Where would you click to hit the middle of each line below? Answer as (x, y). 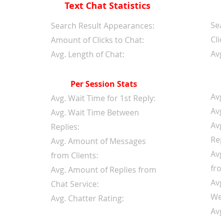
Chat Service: (75, 184)
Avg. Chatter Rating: (87, 198)
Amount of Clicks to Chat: (97, 40)
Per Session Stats (104, 84)
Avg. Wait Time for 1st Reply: (103, 98)
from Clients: (74, 155)
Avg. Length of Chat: (88, 54)
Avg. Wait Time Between (95, 112)
